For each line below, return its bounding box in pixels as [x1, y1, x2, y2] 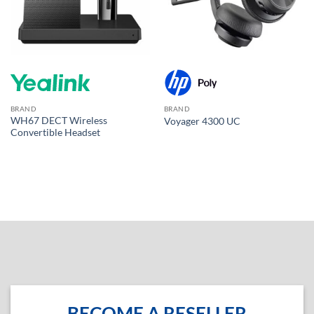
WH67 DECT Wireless [10, 114, 107, 126]
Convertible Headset [10, 126, 100, 138]
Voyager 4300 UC [163, 115, 240, 127]
